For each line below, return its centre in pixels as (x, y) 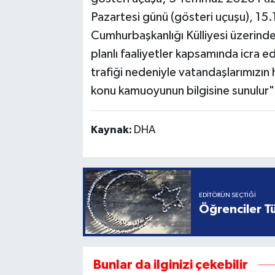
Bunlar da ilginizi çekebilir (170, 265)
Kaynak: (112, 130)
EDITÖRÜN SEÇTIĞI (228, 196)
